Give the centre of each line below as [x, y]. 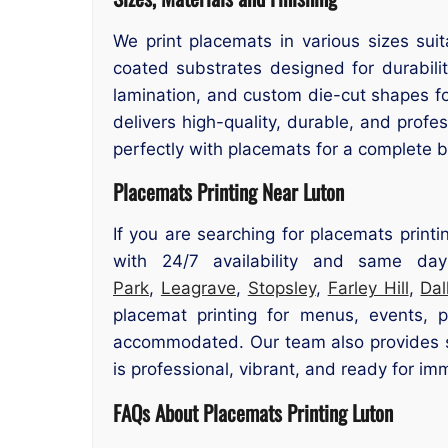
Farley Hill [368, 288]
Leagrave [198, 288]
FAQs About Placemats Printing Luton [253, 412]
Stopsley [281, 288]
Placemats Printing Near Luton [233, 192]
